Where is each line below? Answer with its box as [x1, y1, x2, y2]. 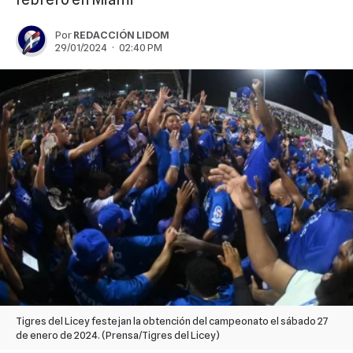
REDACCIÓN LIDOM [73, 28, 169, 41]
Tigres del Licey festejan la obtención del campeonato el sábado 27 [16, 314, 329, 327]
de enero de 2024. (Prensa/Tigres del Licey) [16, 328, 220, 341]
